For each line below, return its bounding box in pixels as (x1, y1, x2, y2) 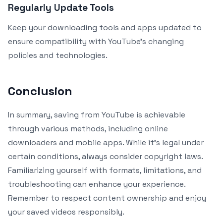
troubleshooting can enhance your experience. (8, 178, 185, 189)
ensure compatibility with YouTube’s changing (8, 36, 184, 47)
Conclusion (8, 83, 72, 99)
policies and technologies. (8, 50, 108, 60)
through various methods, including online (8, 123, 168, 134)
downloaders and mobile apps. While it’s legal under (8, 137, 204, 148)
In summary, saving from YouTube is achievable (8, 109, 185, 120)
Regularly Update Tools (8, 1, 114, 14)
